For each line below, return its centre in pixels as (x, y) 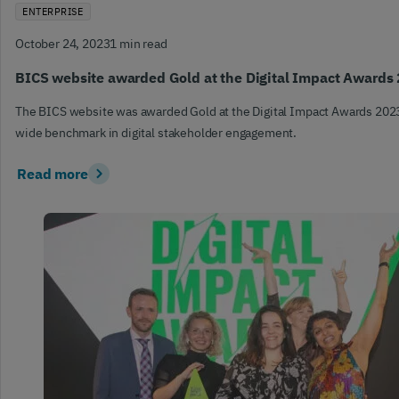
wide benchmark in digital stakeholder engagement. (156, 133)
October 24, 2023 (63, 44)
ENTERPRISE (53, 12)
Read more (53, 173)
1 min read (138, 44)
